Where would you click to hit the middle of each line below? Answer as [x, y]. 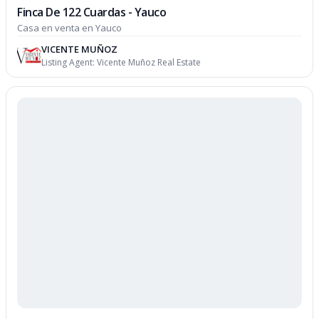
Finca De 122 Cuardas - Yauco [92, 12]
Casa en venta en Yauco [70, 27]
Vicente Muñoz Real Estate [149, 62]
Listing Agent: [69, 62]
